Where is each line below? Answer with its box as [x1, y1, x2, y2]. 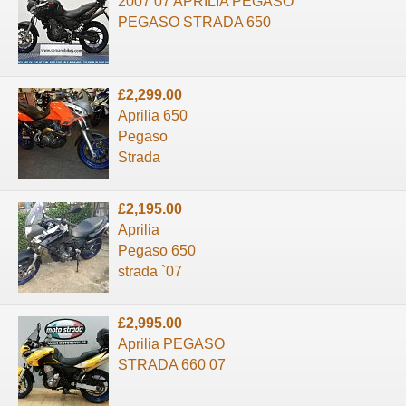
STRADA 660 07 [118, 356, 226, 372]
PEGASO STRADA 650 [118, 14, 271, 30]
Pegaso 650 [118, 242, 196, 258]
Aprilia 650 [118, 107, 188, 123]
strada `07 [118, 263, 182, 279]
